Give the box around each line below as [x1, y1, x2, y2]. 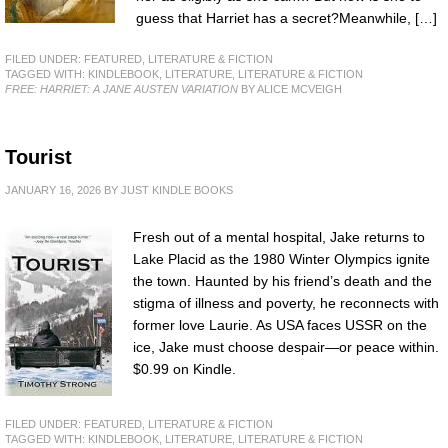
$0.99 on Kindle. [133, 360, 236, 377]
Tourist [5, 145, 72, 168]
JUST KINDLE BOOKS [121, 183, 233, 196]
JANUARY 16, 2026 [5, 183, 101, 196]
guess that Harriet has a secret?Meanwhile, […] [136, 9, 437, 26]
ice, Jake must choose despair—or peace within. [133, 338, 439, 355]
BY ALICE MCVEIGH [238, 82, 342, 95]
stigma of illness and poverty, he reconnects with [133, 294, 439, 311]
